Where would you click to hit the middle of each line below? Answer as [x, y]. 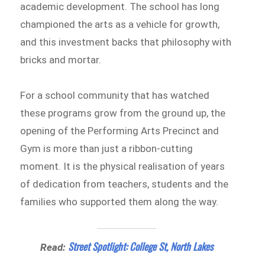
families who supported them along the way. [119, 201]
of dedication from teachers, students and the [125, 184]
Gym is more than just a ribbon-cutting [107, 148]
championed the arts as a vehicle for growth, [120, 25]
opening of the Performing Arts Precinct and [120, 130]
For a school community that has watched [115, 95]
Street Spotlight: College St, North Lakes [140, 246]
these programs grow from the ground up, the [123, 113]
